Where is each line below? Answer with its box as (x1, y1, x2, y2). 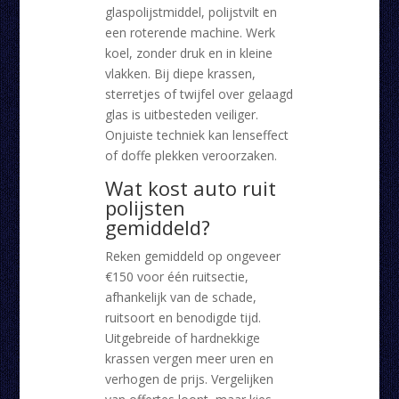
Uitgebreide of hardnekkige (104, 330, 260, 347)
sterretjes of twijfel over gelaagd (104, 85, 293, 103)
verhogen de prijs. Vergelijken (104, 370, 273, 388)
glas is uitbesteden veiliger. (104, 106, 258, 124)
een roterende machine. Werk (104, 24, 275, 42)
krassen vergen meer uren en (104, 350, 273, 368)
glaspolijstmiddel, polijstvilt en (104, 4, 277, 21)
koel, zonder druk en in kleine (104, 45, 273, 62)
